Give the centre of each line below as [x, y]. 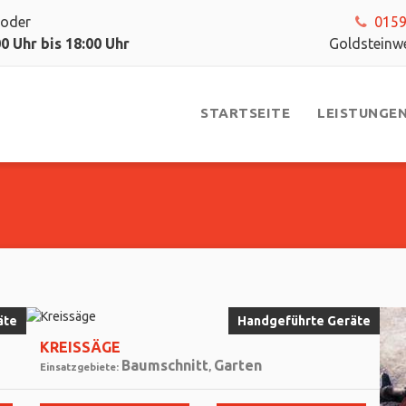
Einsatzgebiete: [81, 367]
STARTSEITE [245, 113]
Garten [238, 365]
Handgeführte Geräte [304, 321]
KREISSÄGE [80, 347]
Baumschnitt [165, 365]
